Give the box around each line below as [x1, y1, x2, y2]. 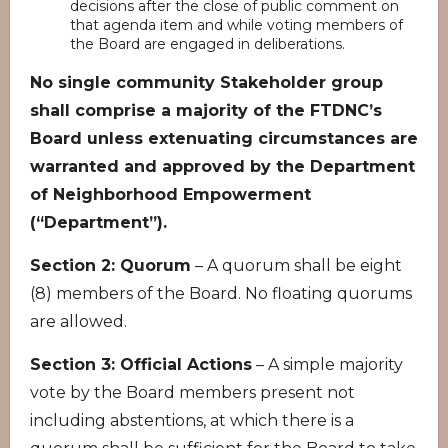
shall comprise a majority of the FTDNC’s [30, 101, 382, 120]
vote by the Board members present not [30, 383, 355, 402]
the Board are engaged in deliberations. [70, 35, 345, 53]
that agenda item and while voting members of [70, 16, 403, 34]
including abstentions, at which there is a [30, 411, 354, 430]
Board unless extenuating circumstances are [30, 129, 418, 148]
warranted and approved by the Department [30, 157, 415, 176]
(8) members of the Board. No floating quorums [30, 284, 412, 303]
